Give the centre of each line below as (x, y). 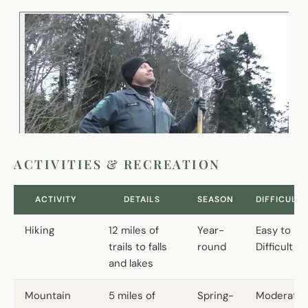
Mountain (48, 295)
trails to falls (138, 246)
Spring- (216, 295)
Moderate (279, 295)
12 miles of (134, 230)
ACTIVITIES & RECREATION (117, 164)
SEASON (216, 199)
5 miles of (132, 295)
